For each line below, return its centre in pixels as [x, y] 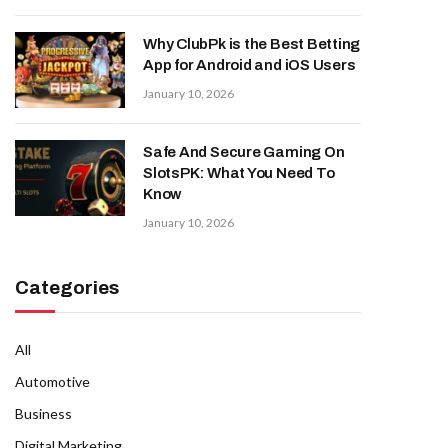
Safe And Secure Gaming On [244, 152]
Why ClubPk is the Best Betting [252, 44]
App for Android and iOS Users [249, 65]
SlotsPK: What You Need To [239, 173]
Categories [67, 287]
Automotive [52, 381]
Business [43, 413]
